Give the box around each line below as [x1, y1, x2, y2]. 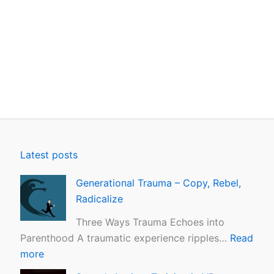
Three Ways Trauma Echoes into [76, 216, 225, 229]
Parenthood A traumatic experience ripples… [20, 232, 231, 245]
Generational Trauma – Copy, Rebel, [76, 177, 242, 190]
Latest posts [20, 149, 78, 161]
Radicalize [76, 193, 124, 206]
